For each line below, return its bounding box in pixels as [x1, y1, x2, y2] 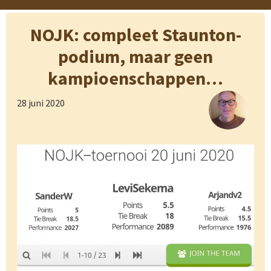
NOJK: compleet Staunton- [30, 23, 241, 47]
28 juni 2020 [17, 97, 65, 109]
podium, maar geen [58, 45, 213, 68]
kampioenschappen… [48, 67, 223, 90]
